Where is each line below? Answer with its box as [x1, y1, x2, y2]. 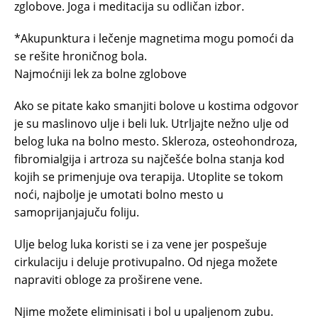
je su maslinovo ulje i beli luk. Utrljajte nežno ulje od [14, 115, 289, 131]
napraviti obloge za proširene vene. [14, 271, 202, 287]
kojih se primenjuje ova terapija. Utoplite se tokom [14, 168, 283, 185]
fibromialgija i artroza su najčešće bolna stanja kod [14, 150, 285, 167]
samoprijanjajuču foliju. [14, 204, 139, 220]
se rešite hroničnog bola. [14, 48, 147, 64]
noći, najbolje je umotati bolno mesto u [14, 186, 224, 202]
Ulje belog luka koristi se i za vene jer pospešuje [14, 236, 267, 252]
